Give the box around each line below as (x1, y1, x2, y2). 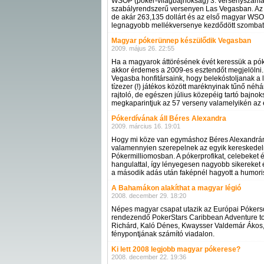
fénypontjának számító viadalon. (111, 230, 214, 238)
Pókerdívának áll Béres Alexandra (111, 114, 226, 123)
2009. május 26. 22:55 (111, 45, 174, 52)
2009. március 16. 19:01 (111, 123, 180, 130)
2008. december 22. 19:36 (111, 253, 186, 260)
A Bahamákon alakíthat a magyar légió (111, 184, 241, 192)
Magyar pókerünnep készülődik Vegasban (111, 37, 251, 45)
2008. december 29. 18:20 (111, 192, 186, 199)
